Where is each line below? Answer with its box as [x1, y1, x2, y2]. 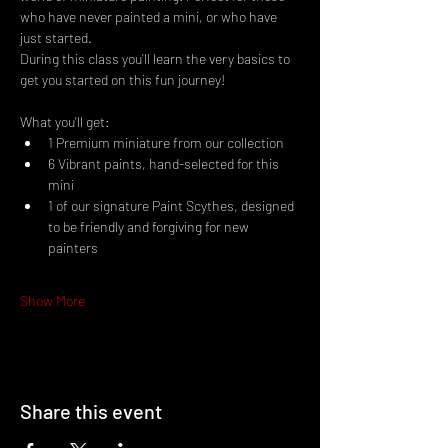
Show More [20, 292, 85, 310]
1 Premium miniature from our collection [48, 134, 284, 152]
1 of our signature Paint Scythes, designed [48, 197, 297, 215]
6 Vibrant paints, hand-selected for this [48, 155, 282, 173]
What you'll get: [20, 113, 110, 131]
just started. [20, 29, 92, 47]
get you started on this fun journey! [20, 71, 225, 89]
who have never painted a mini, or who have [20, 8, 280, 26]
